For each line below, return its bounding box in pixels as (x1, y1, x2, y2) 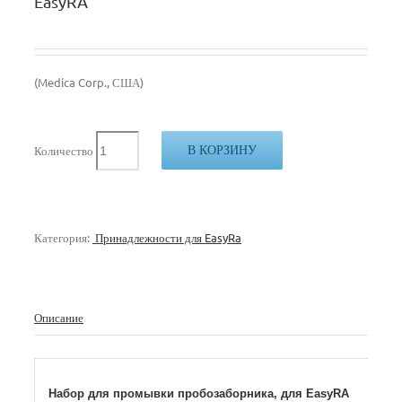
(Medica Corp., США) (34, 74, 144, 90)
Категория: (34, 230, 92, 245)
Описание (34, 310, 83, 325)
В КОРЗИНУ (188, 142, 257, 158)
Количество (34, 143, 93, 158)
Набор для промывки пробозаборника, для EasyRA (48, 386, 349, 400)
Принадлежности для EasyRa (92, 230, 241, 245)
